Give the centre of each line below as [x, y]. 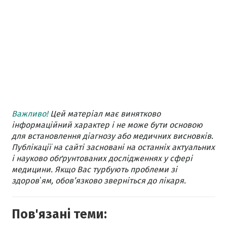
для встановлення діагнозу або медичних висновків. [112, 136]
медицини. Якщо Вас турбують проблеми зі [94, 170]
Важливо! [30, 114]
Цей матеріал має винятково [104, 114]
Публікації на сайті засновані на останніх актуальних [113, 147]
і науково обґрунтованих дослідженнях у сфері [102, 159]
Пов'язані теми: [59, 215]
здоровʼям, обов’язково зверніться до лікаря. [99, 181]
